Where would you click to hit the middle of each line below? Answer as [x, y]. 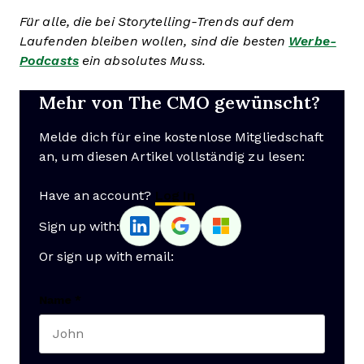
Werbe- [312, 41]
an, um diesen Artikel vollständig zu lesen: [172, 156]
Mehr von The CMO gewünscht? [180, 102]
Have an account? [97, 195]
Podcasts [49, 61]
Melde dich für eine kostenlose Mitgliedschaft [182, 137]
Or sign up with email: [106, 256]
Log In [175, 195]
